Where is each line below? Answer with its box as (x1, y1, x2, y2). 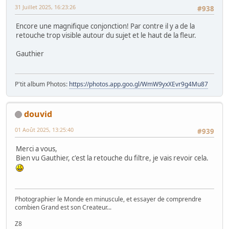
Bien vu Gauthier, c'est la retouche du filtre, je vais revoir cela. (16, 153, 210, 163)
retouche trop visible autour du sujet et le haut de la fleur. (16, 31, 196, 40)
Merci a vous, (16, 144, 57, 154)
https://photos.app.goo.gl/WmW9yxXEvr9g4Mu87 (69, 79, 208, 88)
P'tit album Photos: (15, 79, 69, 88)
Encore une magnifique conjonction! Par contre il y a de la (16, 21, 195, 31)
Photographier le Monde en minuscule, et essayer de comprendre (15, 194, 201, 203)
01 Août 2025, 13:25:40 (15, 125, 74, 133)
